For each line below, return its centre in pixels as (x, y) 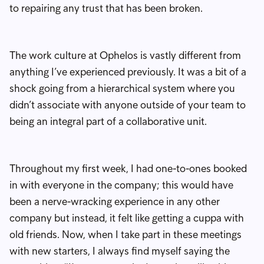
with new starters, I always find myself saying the (120, 251)
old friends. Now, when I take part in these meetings (126, 234)
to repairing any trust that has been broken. (106, 8)
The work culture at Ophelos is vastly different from (125, 55)
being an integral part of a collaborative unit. (108, 121)
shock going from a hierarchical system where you (122, 88)
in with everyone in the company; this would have (121, 185)
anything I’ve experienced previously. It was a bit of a (128, 72)
